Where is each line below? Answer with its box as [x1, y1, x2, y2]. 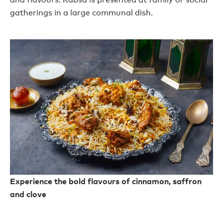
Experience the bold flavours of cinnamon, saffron [10, 176, 202, 186]
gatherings [10, 8, 54, 18]
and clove [10, 189, 46, 199]
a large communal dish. [61, 8, 155, 18]
